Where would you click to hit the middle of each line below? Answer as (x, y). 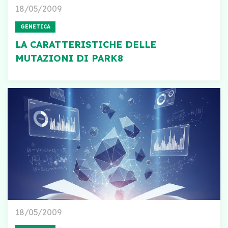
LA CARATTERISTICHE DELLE (86, 45)
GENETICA (35, 27)
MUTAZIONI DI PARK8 (69, 58)
